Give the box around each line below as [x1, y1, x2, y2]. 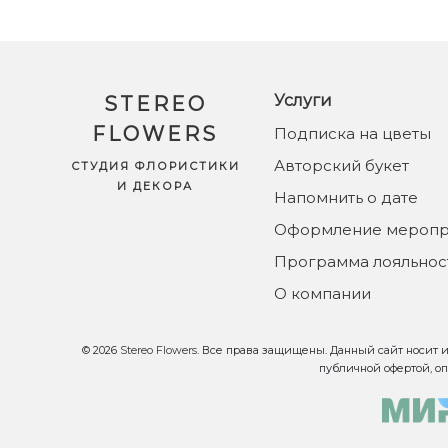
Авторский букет [273, 156, 409, 176]
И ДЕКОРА [117, 179, 194, 194]
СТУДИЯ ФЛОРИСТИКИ [70, 159, 240, 174]
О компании [273, 284, 371, 304]
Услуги [273, 91, 332, 111]
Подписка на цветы [273, 124, 431, 144]
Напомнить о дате [273, 188, 418, 208]
